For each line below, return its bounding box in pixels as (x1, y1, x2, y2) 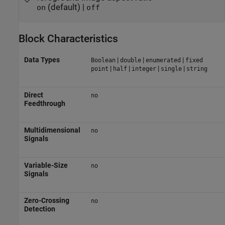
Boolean (90, 56, 116, 64)
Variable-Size (24, 161, 68, 169)
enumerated (145, 56, 181, 64)
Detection (24, 204, 55, 213)
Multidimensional (24, 126, 80, 134)
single (160, 65, 182, 72)
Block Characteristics (19, 33, 118, 45)
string (186, 65, 207, 72)
